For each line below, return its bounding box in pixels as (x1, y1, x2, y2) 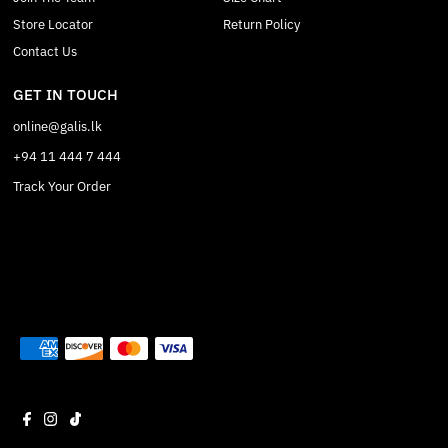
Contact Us (13, 43, 78, 61)
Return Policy (222, 16, 300, 34)
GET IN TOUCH (13, 85, 119, 105)
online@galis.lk (13, 118, 103, 136)
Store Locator (13, 16, 94, 34)
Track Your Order (13, 178, 112, 196)
